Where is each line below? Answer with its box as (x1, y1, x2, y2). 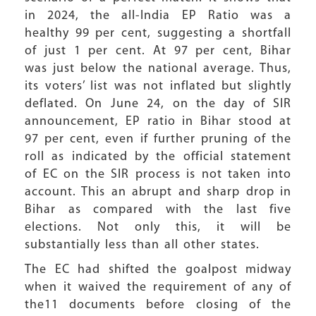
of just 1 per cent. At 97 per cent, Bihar (25, 44, 291, 58)
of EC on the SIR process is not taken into (25, 168, 291, 181)
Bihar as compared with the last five (25, 203, 291, 217)
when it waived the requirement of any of (25, 281, 291, 294)
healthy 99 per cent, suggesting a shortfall (25, 27, 291, 40)
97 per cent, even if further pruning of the (25, 133, 291, 146)
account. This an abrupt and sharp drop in (25, 186, 291, 199)
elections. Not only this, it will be (25, 221, 291, 234)
